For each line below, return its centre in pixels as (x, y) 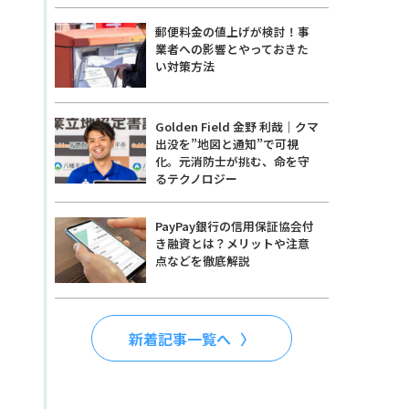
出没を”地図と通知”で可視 (227, 144)
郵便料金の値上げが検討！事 (232, 31)
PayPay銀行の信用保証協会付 (235, 226)
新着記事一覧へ (180, 338)
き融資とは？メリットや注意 (232, 244)
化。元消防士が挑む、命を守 (232, 162)
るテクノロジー (196, 179)
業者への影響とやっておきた (232, 48)
